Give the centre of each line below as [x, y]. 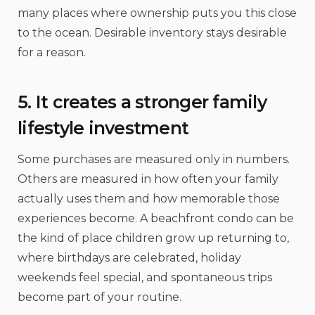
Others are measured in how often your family [148, 179]
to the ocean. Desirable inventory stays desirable [152, 33]
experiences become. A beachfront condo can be [156, 219]
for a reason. [52, 53]
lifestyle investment [103, 128]
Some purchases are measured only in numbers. [154, 160]
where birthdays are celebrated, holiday [129, 258]
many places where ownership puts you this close [157, 13]
